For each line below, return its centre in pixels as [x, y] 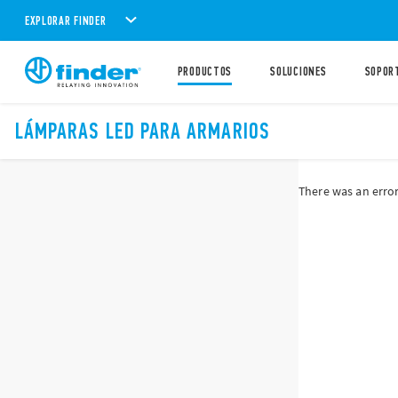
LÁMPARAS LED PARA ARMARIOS [143, 131]
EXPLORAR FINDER [66, 20]
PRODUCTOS [204, 72]
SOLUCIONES [298, 72]
